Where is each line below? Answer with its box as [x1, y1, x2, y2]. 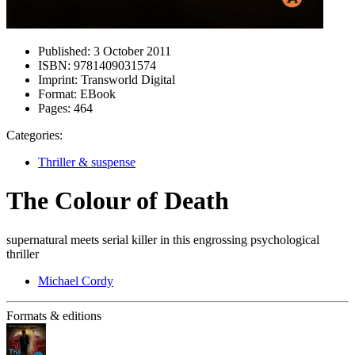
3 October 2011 [90, 44, 171, 58]
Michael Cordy [38, 273, 113, 288]
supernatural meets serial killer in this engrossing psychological [6, 232, 319, 246]
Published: [38, 44, 90, 58]
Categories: [6, 128, 63, 142]
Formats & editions [6, 308, 101, 323]
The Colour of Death [6, 186, 229, 216]
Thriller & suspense [38, 155, 136, 169]
